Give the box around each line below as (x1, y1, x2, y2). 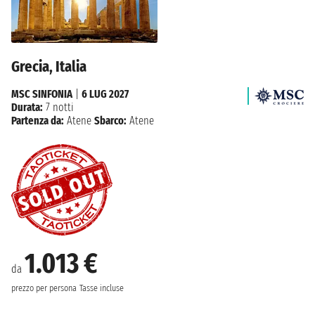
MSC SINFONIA (11, 87, 72, 101)
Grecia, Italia (11, 57, 86, 77)
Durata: (11, 101, 43, 115)
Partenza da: (11, 114, 64, 128)
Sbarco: (94, 114, 127, 128)
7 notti (43, 101, 74, 115)
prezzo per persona (11, 283, 77, 295)
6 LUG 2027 (82, 87, 129, 101)
